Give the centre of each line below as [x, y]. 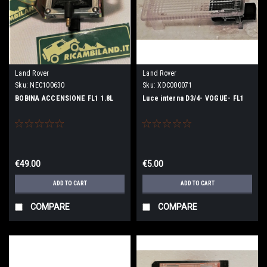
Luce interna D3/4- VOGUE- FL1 [193, 98]
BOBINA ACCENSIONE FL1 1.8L [64, 98]
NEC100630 [47, 85]
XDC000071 [175, 85]
